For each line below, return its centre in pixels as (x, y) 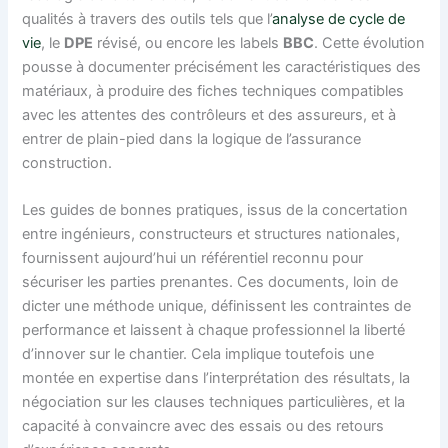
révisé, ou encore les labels (188, 42)
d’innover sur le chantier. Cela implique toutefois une (198, 354)
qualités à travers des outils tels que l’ (147, 18)
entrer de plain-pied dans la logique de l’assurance (192, 138)
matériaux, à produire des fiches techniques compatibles (213, 90)
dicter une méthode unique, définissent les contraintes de (217, 306)
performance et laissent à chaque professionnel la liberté (214, 330)
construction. (67, 162)
